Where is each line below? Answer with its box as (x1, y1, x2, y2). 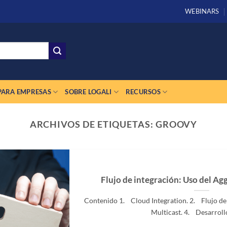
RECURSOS (125, 88, 161, 96)
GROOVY (155, 119, 198, 130)
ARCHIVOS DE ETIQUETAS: (29, 119, 156, 130)
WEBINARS (185, 7, 219, 15)
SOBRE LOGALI (65, 88, 112, 96)
